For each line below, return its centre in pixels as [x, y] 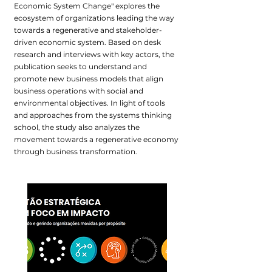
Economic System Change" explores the [87, 6]
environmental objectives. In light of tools [90, 103]
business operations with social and [79, 91]
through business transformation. [76, 151]
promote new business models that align [89, 79]
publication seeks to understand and [80, 66]
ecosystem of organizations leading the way [94, 18]
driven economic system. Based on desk [87, 42]
